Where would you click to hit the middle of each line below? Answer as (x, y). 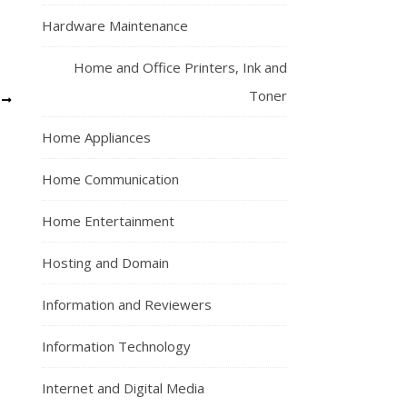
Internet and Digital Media (123, 388)
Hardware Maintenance (115, 25)
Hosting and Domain (105, 263)
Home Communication (110, 179)
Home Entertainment (108, 221)
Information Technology (116, 346)
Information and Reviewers (127, 304)
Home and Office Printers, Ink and (180, 67)
